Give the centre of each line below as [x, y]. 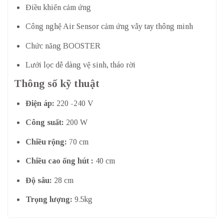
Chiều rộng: [46, 141]
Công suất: [44, 122]
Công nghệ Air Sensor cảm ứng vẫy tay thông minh [109, 26]
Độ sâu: [38, 180]
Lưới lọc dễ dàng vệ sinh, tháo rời [80, 65]
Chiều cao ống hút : [59, 161]
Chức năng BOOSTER [63, 45]
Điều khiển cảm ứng [58, 7]
